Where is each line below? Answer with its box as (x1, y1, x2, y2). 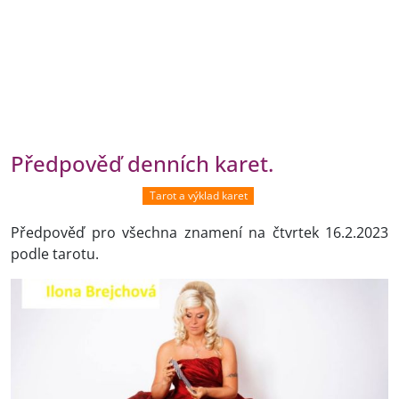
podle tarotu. (11, 244, 99, 265)
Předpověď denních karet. (11, 150, 273, 178)
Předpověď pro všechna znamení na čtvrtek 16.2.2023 (11, 223, 388, 243)
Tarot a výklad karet (149, 188, 248, 203)
